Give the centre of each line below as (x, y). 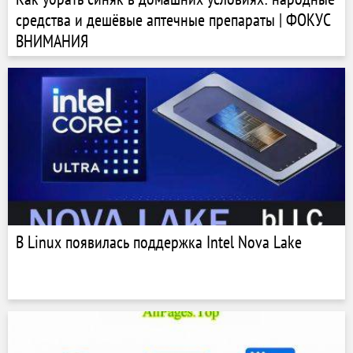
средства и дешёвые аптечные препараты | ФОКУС (173, 20)
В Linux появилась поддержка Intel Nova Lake (159, 242)
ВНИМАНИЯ (52, 41)
